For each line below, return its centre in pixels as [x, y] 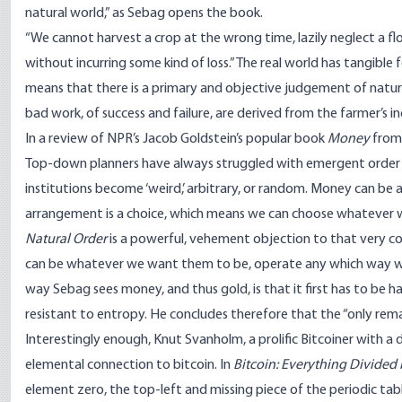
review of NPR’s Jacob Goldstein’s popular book [188, 139]
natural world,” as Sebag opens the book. [144, 13]
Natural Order [66, 240]
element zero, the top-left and [118, 390]
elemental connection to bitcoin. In [129, 365]
